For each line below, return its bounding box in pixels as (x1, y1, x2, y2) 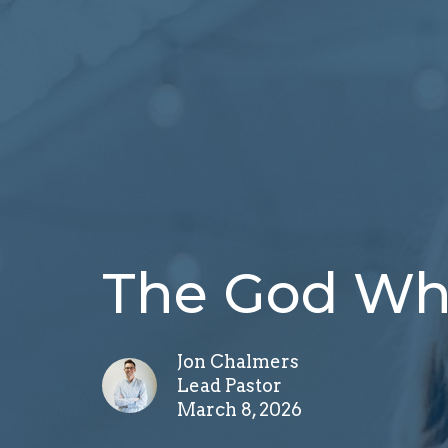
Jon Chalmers (177, 350, 299, 372)
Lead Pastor (177, 374, 282, 396)
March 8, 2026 (177, 398, 302, 420)
